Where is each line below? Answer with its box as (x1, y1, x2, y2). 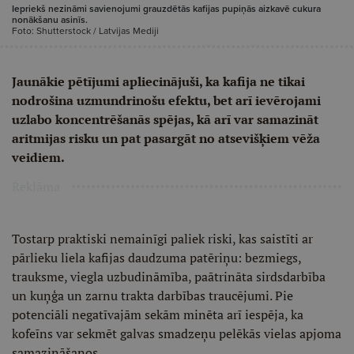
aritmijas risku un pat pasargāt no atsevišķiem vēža (12, 130, 320, 147)
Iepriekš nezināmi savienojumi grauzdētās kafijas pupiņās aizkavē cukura (12, 2, 321, 16)
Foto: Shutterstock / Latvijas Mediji (12, 24, 159, 38)
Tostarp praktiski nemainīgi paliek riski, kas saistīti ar (12, 230, 313, 247)
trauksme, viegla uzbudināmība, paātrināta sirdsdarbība (12, 268, 326, 285)
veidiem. (12, 149, 65, 166)
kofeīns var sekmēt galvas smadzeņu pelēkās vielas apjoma (12, 325, 341, 342)
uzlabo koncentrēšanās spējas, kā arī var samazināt (12, 111, 318, 128)
